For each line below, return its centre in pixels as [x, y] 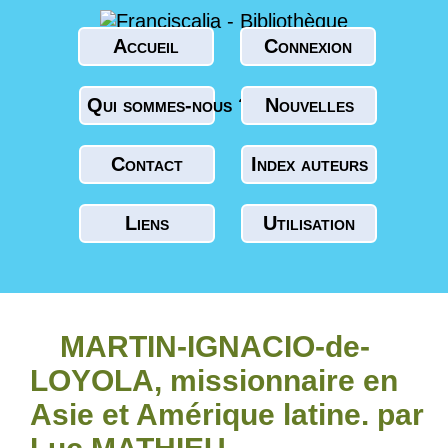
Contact [147, 164]
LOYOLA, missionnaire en [214, 380]
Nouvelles [309, 105]
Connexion [307, 46]
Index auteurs [309, 164]
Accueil [145, 46]
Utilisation [309, 223]
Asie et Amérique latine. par [227, 414]
